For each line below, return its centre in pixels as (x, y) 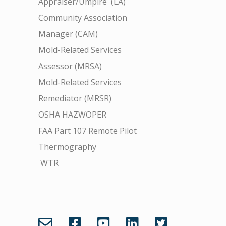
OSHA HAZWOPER (72, 115)
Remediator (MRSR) (75, 99)
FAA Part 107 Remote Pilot (88, 131)
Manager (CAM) (68, 34)
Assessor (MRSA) (70, 66)
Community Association (83, 18)
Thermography (67, 147)
